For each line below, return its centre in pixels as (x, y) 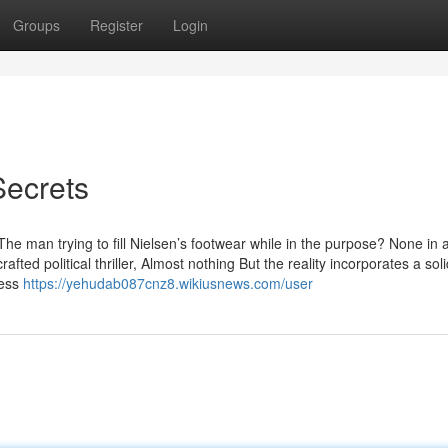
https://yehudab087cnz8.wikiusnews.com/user (168, 283)
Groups (36, 25)
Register (116, 25)
